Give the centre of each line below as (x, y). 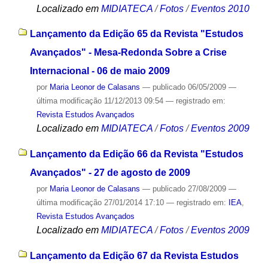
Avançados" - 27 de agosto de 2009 (110, 173)
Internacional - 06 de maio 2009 (100, 71)
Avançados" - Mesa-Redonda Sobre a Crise (128, 53)
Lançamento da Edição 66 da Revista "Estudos (136, 154)
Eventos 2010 (220, 8)
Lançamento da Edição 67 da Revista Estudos (134, 255)
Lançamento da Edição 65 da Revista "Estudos (136, 34)
